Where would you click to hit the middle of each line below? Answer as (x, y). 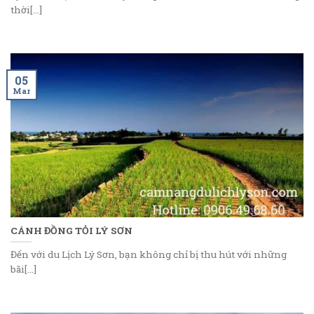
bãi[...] (23, 269)
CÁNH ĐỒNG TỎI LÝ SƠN (71, 230)
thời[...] (26, 10)
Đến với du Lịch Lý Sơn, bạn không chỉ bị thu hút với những (149, 255)
